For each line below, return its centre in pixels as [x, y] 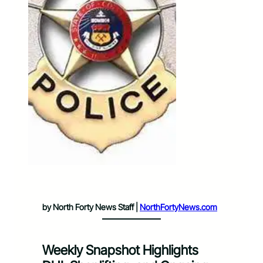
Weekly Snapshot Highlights [120, 249]
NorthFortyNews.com [178, 207]
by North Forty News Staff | [91, 207]
